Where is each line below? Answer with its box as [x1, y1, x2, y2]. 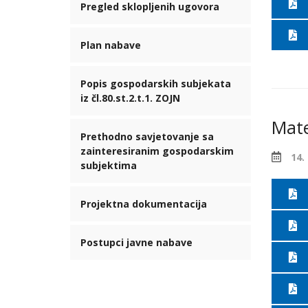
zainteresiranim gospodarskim [80, 144, 234, 157]
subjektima [80, 159, 137, 172]
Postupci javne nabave [80, 236, 192, 249]
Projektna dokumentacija [80, 197, 207, 210]
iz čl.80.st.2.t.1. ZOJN [80, 91, 180, 104]
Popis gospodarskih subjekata [80, 77, 231, 90]
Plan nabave [80, 38, 141, 52]
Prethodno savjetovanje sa [80, 130, 214, 143]
